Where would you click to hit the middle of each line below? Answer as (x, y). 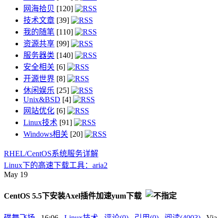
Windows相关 (46, 134)
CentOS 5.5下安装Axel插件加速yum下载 (74, 196)
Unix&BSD (42, 99)
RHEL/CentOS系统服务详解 (51, 153)
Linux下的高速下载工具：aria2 (56, 165)
